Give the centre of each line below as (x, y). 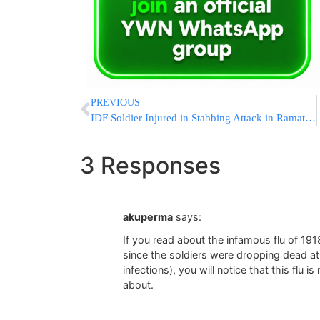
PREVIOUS (115, 102)
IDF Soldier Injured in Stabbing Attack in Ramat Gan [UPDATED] (310, 117)
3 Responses (150, 165)
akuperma (148, 216)
